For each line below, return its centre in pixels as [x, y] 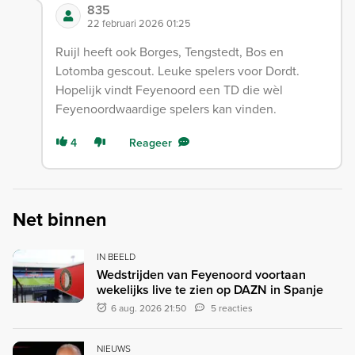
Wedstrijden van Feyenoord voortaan [201, 274]
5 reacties [232, 307]
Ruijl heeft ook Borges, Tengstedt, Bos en [169, 51]
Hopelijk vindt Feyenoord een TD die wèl [169, 89]
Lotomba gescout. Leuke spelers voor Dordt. [177, 70]
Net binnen [60, 219]
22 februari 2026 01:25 [139, 23]
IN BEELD [116, 256]
